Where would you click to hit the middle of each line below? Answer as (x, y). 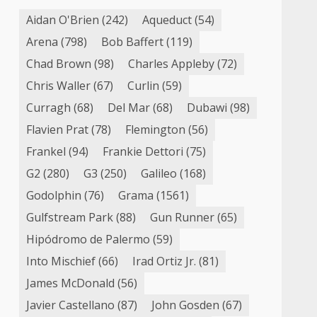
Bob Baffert (133, 42)
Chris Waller (59, 86)
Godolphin (54, 196)
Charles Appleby (172, 64)
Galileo (159, 174)
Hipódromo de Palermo (88, 240)
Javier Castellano (71, 305)
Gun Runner (183, 218)
